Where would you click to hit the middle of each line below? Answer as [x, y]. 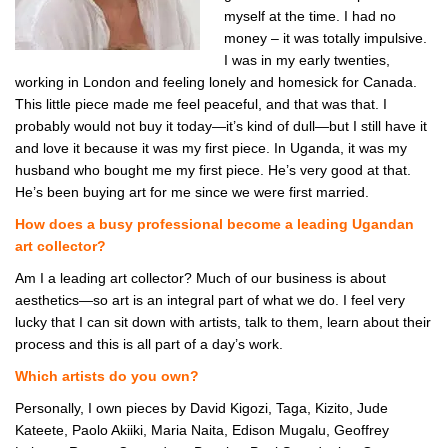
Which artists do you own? [107, 376]
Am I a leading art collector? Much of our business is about [200, 278]
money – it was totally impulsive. [325, 38]
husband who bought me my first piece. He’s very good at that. [213, 170]
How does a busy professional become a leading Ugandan [214, 224]
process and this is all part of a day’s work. [149, 344]
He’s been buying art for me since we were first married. [192, 192]
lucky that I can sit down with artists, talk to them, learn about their [223, 322]
